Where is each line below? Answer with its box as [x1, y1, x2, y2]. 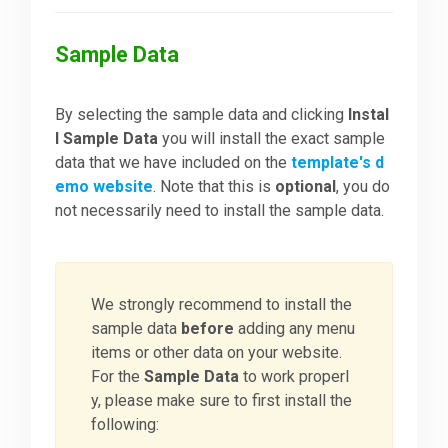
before [181, 319, 235, 339]
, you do [336, 177, 391, 197]
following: [91, 415, 160, 435]
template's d [291, 153, 385, 173]
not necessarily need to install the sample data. [55, 201, 385, 221]
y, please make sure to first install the [91, 391, 353, 411]
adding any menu [234, 319, 356, 339]
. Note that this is [153, 177, 276, 197]
